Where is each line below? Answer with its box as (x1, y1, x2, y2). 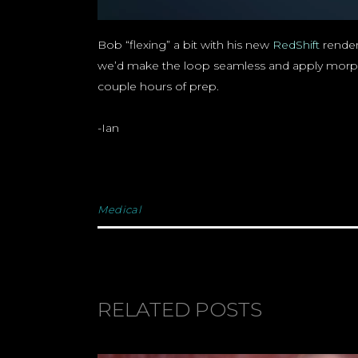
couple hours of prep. (97, 79, 219, 94)
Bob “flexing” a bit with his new (97, 38, 272, 53)
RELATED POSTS (97, 297, 262, 322)
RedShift (272, 38, 320, 53)
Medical (97, 203, 141, 217)
